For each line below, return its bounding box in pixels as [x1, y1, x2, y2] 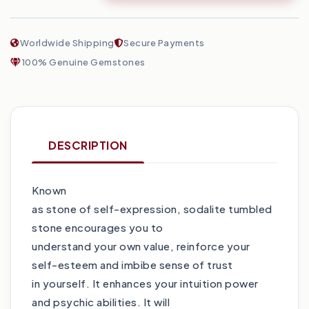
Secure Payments [123, 37, 205, 49]
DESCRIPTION [48, 138, 128, 153]
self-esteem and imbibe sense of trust [32, 258, 233, 272]
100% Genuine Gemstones [21, 57, 146, 68]
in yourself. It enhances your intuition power [32, 277, 259, 290]
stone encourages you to [32, 221, 163, 235]
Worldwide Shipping [19, 37, 114, 49]
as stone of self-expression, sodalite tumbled [32, 202, 272, 216]
